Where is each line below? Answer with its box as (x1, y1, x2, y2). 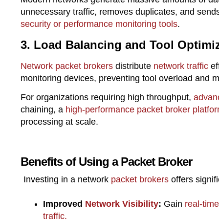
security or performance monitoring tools (21, 19, 177, 29)
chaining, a (21, 105, 66, 115)
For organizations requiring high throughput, (21, 92, 194, 103)
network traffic (153, 61, 208, 71)
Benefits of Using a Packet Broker (21, 154, 192, 168)
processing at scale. (21, 117, 98, 127)
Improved (43, 198, 85, 209)
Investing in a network (23, 174, 111, 184)
